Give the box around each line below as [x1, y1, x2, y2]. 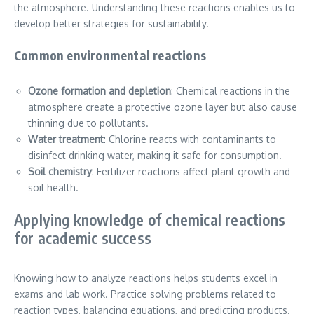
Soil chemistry [28, 165, 92, 178]
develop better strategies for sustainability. [14, 18, 209, 30]
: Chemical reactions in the [171, 85, 290, 97]
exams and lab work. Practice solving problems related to [14, 288, 276, 301]
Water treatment [28, 133, 104, 146]
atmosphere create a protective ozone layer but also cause [28, 101, 297, 114]
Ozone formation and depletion [28, 85, 171, 97]
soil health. [28, 182, 78, 194]
